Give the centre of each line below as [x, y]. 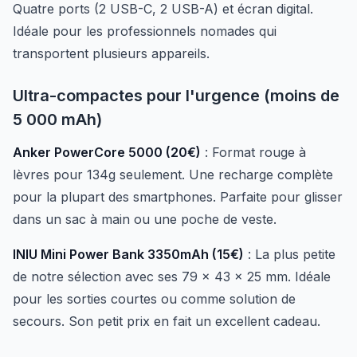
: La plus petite [290, 254]
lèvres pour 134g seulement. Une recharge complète [173, 175]
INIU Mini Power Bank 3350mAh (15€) [128, 254]
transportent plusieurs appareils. [111, 53]
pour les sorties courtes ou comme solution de [154, 299]
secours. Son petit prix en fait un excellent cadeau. [167, 321]
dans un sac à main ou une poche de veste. [145, 219]
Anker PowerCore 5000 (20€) [107, 152]
